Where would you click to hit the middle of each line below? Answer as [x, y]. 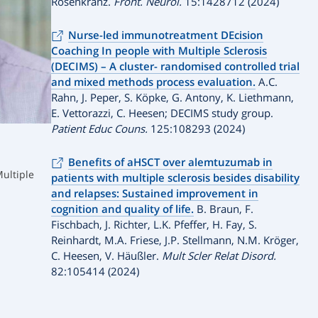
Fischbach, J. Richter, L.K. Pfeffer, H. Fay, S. [154, 224]
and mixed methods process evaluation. [153, 82]
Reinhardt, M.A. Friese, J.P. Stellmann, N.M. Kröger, [175, 240]
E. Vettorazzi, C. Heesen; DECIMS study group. [162, 113]
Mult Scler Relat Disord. [218, 256]
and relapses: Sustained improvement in [155, 193]
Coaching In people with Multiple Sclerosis [159, 50]
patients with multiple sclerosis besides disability [175, 177]
